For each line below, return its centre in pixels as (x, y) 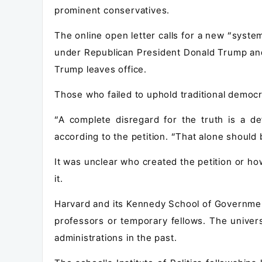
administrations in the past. (116, 238)
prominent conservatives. (112, 10)
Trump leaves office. (101, 69)
